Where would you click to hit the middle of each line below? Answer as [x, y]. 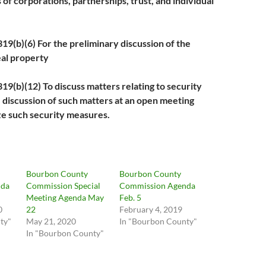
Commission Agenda [157, 186]
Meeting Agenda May [65, 197]
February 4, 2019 [151, 209]
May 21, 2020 [51, 221]
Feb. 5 [130, 197]
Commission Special [64, 186]
